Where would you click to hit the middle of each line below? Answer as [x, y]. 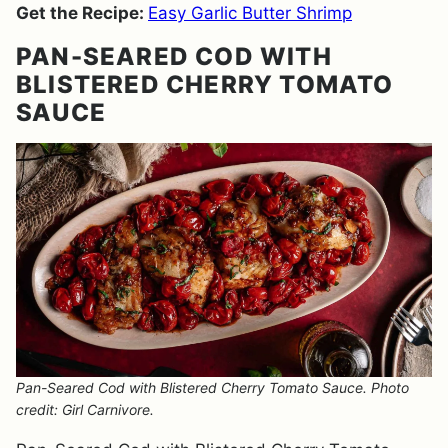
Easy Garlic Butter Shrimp [250, 13]
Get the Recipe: [82, 13]
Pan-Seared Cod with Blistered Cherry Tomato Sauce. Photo [212, 387]
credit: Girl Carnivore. [85, 409]
